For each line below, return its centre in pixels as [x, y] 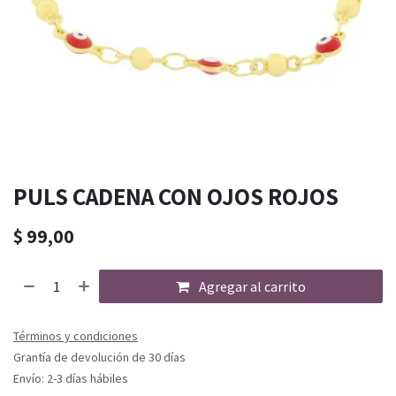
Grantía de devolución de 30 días [99, 358]
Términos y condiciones [76, 336]
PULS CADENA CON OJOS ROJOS [176, 197]
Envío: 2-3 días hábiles [71, 379]
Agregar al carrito [251, 287]
